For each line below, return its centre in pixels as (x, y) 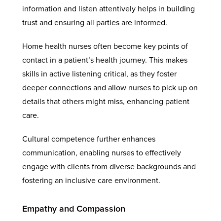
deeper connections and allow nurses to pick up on (110, 88)
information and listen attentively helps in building (108, 9)
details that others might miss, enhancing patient (106, 101)
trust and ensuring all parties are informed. (94, 22)
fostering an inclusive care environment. (91, 180)
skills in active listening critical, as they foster (99, 74)
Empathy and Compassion (74, 208)
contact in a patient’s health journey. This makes (105, 60)
